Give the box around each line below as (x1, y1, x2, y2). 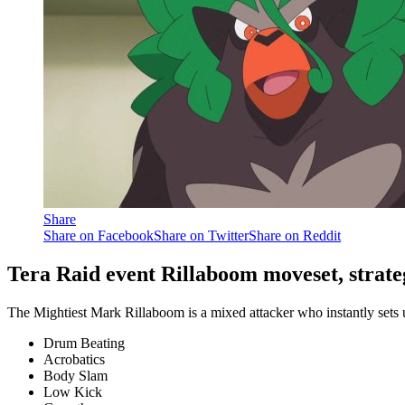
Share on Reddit (249, 227, 341, 243)
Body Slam (43, 367, 108, 383)
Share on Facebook (43, 227, 154, 243)
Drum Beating (43, 334, 125, 351)
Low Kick (43, 383, 102, 400)
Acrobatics (43, 351, 105, 367)
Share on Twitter (154, 227, 249, 243)
